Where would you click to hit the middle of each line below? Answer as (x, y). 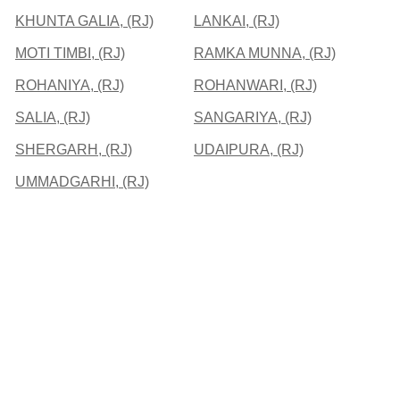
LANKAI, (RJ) (237, 21)
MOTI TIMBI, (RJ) (70, 53)
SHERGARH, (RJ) (74, 149)
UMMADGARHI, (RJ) (82, 181)
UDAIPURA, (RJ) (249, 149)
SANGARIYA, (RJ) (253, 117)
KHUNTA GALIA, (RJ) (84, 21)
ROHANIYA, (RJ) (70, 85)
